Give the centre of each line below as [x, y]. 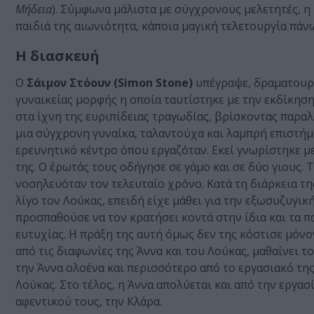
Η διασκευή [57, 56]
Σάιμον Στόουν [70, 83]
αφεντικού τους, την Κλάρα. [90, 302]
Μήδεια [34, 9]
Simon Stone [153, 83]
